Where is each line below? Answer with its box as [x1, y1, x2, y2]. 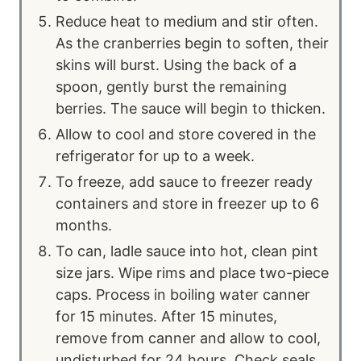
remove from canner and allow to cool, [56, 329, 321, 346]
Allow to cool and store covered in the [56, 125, 316, 143]
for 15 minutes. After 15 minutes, [56, 307, 277, 325]
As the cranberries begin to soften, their [56, 34, 329, 52]
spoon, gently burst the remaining [56, 77, 287, 95]
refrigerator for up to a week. [56, 147, 255, 164]
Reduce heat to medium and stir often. [56, 12, 318, 30]
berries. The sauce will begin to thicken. [56, 99, 326, 117]
